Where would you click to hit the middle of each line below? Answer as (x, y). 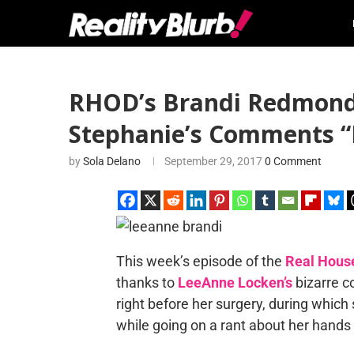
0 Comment (293, 161)
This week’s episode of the (200, 261)
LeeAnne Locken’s (235, 282)
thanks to (147, 282)
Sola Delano (112, 161)
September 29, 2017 (213, 161)
